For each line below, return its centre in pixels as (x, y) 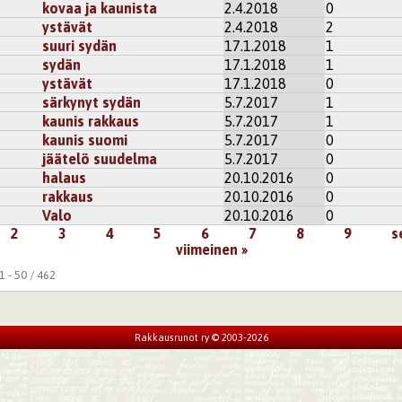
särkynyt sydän (92, 103)
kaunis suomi (85, 140)
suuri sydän (80, 46)
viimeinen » (211, 250)
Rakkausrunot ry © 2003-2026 (201, 338)
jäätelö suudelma (100, 159)
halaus (65, 178)
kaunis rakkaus (91, 122)
